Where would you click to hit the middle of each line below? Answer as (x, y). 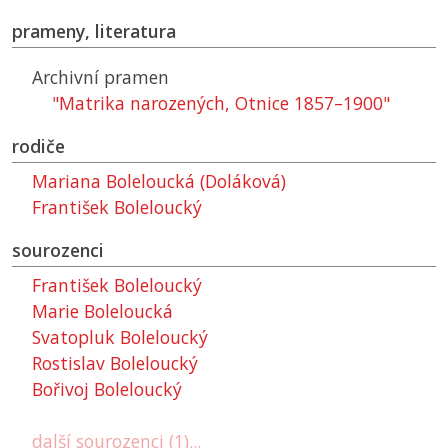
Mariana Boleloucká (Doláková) (159, 181)
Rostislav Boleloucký (115, 363)
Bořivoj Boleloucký (107, 389)
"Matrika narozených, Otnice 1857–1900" (221, 103)
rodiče (38, 146)
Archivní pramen (100, 77)
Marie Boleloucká (102, 311)
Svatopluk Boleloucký (120, 337)
